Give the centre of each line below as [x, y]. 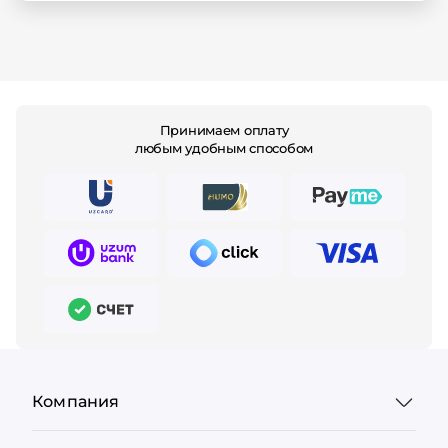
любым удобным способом [224, 148]
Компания [76, 402]
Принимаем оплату [224, 130]
